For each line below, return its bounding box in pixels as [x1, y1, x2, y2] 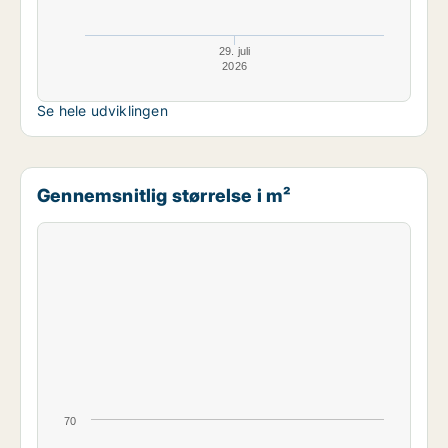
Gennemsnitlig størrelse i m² [37, 184, 292, 206]
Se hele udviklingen [37, 102, 168, 119]
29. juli [218, 45, 251, 57]
